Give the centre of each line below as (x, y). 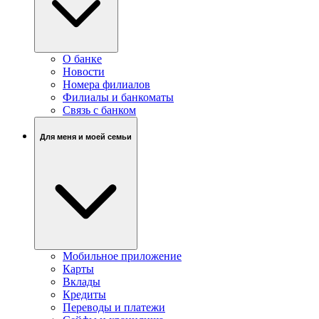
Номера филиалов (106, 85)
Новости (84, 72)
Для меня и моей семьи (86, 136)
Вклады (82, 282)
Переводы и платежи (114, 308)
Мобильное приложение (122, 256)
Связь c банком (99, 110)
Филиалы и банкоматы (118, 98)
